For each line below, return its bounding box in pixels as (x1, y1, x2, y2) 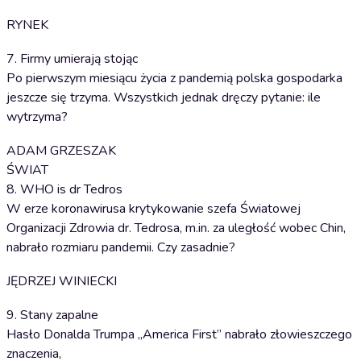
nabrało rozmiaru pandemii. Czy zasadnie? (6, 239, 235, 256)
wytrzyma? (6, 108, 68, 126)
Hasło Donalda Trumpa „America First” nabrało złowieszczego (6, 326, 352, 343)
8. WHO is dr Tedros (6, 180, 122, 198)
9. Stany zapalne (6, 306, 98, 324)
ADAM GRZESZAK (6, 142, 116, 160)
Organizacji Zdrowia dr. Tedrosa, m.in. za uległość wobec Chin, (6, 219, 346, 237)
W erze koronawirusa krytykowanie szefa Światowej (6, 200, 301, 218)
